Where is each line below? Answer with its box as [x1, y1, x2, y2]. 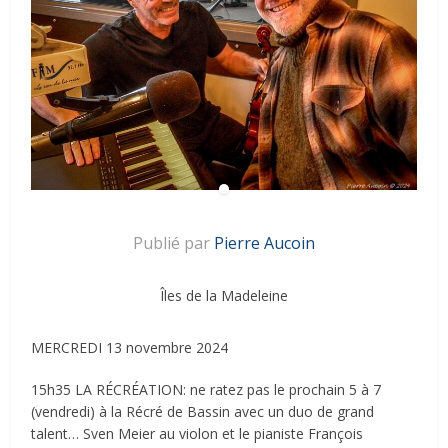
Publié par [133, 231, 214, 254]
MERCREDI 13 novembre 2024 [31, 337, 229, 357]
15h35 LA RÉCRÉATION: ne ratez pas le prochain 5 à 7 [31, 379, 382, 399]
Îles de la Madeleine [160, 285, 288, 305]
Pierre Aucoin [214, 231, 315, 254]
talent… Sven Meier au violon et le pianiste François [31, 423, 364, 443]
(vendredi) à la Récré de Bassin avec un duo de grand [31, 401, 375, 421]
